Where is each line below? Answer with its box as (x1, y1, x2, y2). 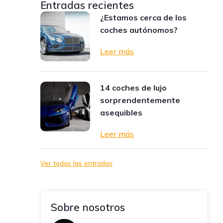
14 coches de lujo (100, 83, 167, 93)
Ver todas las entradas (40, 159, 113, 168)
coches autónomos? (100, 25, 178, 35)
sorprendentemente (100, 95, 181, 105)
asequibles (100, 108, 143, 117)
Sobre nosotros (51, 201, 125, 214)
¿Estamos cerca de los (100, 12, 187, 22)
